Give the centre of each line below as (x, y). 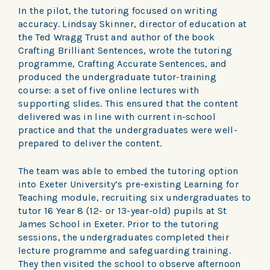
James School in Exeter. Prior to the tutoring (119, 224)
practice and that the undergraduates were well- (128, 130)
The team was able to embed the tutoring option (128, 171)
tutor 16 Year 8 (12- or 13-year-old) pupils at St (123, 211)
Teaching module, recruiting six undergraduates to (135, 198)
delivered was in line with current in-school (117, 117)
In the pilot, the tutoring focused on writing (118, 11)
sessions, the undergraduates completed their (124, 237)
